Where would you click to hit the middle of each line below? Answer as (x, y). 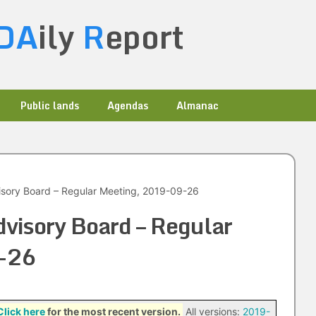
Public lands (50, 105)
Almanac (197, 105)
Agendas (128, 105)
